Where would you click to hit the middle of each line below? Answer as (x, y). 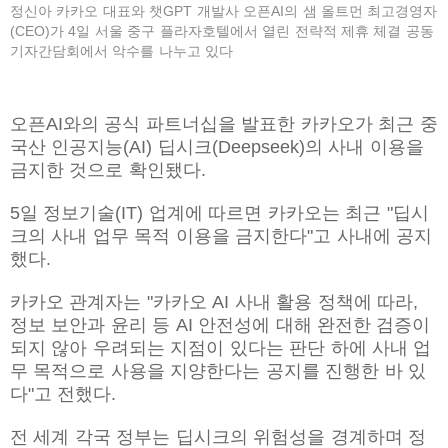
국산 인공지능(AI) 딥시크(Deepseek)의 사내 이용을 (217, 146)
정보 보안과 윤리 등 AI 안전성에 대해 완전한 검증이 (220, 324)
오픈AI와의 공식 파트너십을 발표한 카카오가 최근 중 (224, 123)
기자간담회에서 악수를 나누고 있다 (122, 51)
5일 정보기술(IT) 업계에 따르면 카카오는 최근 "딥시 (219, 212)
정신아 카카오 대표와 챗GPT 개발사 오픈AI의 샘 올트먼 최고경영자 (224, 11)
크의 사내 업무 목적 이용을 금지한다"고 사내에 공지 (221, 235)
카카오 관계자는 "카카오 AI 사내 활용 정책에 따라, (214, 301)
